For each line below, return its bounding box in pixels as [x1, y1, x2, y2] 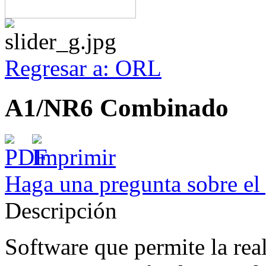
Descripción [5, 197, 117, 223]
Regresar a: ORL [5, 55, 161, 81]
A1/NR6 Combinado [5, 93, 229, 122]
